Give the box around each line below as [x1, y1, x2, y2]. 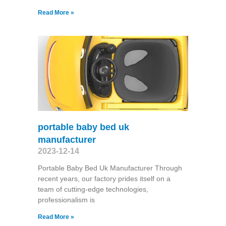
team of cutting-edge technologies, [37, 185, 148, 193]
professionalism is [37, 195, 95, 204]
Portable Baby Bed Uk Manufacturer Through [37, 163, 182, 172]
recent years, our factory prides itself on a [37, 174, 171, 183]
